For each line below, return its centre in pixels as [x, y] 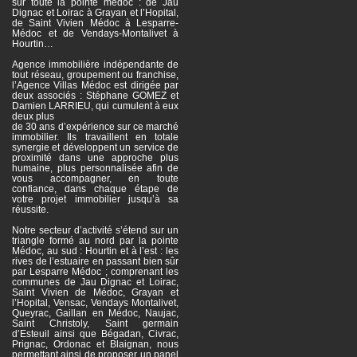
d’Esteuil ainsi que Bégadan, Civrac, [95, 334]
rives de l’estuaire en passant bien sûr [95, 261]
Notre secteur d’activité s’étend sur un [95, 230]
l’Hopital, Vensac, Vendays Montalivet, [95, 303]
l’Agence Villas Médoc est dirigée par [95, 85]
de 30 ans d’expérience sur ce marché [95, 127]
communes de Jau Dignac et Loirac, [95, 282]
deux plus [33, 116]
